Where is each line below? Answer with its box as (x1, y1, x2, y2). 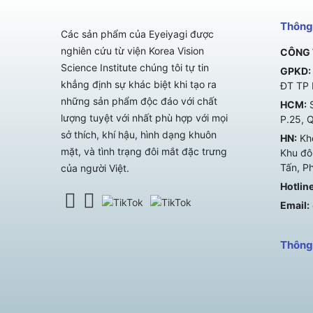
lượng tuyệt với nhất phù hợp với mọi (61, 112, 228, 124)
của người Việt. (61, 162, 129, 175)
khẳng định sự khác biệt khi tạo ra (61, 78, 217, 91)
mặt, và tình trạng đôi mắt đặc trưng (61, 145, 227, 158)
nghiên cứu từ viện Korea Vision (61, 45, 204, 57)
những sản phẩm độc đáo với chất (61, 95, 217, 108)
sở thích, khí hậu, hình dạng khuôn (61, 129, 217, 141)
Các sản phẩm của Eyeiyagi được (61, 28, 214, 41)
